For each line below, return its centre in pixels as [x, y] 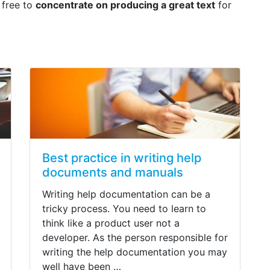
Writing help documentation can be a [126, 194]
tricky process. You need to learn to [124, 208]
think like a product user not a [111, 223]
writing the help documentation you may [135, 252]
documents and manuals [113, 172]
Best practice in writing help [122, 158]
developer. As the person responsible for [135, 237]
